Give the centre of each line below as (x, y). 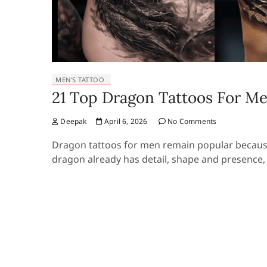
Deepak (73, 122)
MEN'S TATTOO (80, 80)
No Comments (191, 122)
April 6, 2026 (125, 122)
